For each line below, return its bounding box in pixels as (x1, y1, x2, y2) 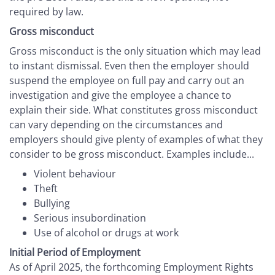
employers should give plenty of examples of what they (9, 133, 263, 147)
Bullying (34, 196, 70, 211)
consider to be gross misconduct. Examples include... (9, 147, 254, 161)
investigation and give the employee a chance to (9, 88, 231, 103)
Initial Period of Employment (9, 246, 141, 260)
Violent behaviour (34, 167, 116, 181)
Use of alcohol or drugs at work (34, 226, 179, 240)
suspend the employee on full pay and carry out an (9, 74, 244, 88)
